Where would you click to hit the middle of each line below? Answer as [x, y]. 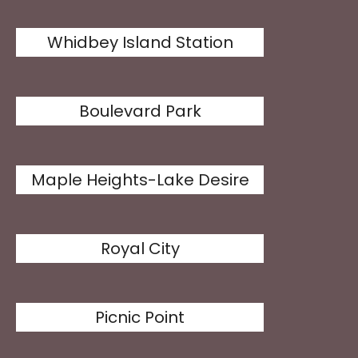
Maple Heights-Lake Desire [140, 180]
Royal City [140, 249]
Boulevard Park [140, 111]
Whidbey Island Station [140, 42]
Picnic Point [140, 317]
